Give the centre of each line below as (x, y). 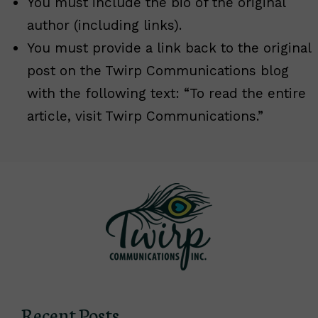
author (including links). (104, 25)
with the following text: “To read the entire (166, 93)
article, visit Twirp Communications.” (145, 116)
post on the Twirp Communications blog (158, 70)
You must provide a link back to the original (169, 48)
